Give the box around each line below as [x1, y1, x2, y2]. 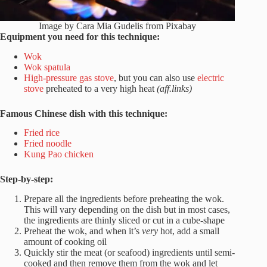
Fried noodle [24, 138, 72, 149]
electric [197, 72, 224, 83]
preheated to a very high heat [44, 83, 157, 94]
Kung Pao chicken [24, 149, 94, 160]
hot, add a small [158, 226, 219, 237]
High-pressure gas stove [24, 72, 114, 83]
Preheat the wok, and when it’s [24, 226, 142, 237]
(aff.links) [157, 83, 192, 94]
